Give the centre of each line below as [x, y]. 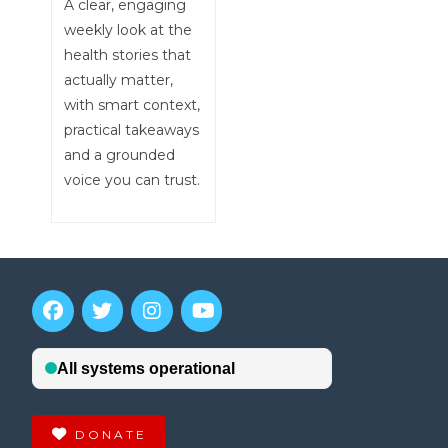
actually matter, [118, 80]
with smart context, [131, 105]
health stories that [127, 55]
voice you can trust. [131, 180]
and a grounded [119, 155]
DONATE [111, 434]
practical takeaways [131, 130]
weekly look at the [127, 30]
